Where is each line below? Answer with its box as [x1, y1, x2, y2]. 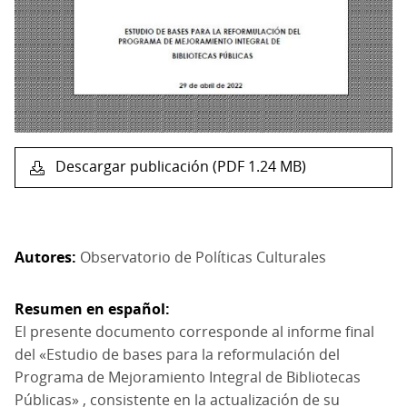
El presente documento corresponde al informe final [15, 321, 374, 342]
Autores [15, 246, 72, 267]
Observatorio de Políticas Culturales [80, 246, 326, 267]
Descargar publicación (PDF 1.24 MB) [52, 156, 306, 177]
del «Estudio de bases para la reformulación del [15, 343, 340, 364]
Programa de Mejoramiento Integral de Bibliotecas [15, 366, 361, 387]
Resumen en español [15, 298, 165, 319]
